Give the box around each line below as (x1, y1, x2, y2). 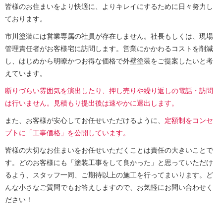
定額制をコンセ (165, 115, 213, 125)
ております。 (5, 13, 47, 24)
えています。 (5, 68, 47, 78)
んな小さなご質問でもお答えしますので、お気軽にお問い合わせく (5, 182, 213, 192)
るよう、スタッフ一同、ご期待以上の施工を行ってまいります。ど (5, 169, 213, 180)
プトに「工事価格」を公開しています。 (5, 127, 130, 138)
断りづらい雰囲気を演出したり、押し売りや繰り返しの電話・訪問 (5, 85, 213, 96)
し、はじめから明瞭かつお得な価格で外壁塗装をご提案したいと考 (5, 55, 213, 66)
